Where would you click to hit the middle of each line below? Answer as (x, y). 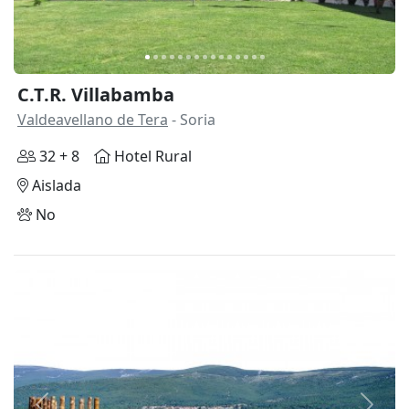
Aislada (55, 186)
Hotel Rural (151, 157)
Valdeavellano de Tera (93, 120)
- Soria (192, 120)
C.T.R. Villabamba (96, 95)
